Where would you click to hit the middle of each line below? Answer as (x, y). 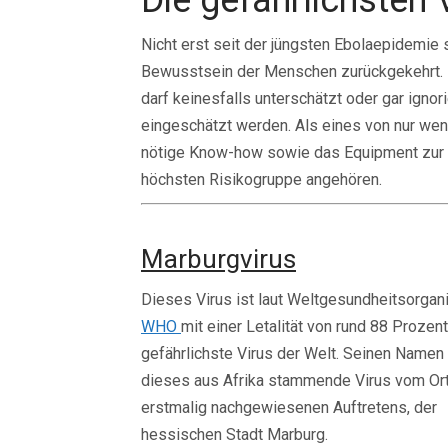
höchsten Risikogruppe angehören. (261, 179)
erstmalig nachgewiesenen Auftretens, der (289, 407)
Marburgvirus (218, 259)
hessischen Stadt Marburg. (234, 434)
